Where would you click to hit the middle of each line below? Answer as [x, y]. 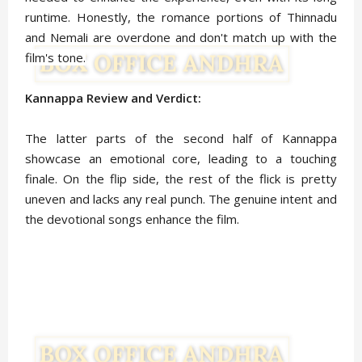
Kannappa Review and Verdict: [114, 98]
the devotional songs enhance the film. [133, 219]
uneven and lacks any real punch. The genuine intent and [181, 199]
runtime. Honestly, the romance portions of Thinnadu [181, 17]
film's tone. [56, 58]
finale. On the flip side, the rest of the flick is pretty [181, 179]
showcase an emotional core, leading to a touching [181, 159]
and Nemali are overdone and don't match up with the [181, 38]
